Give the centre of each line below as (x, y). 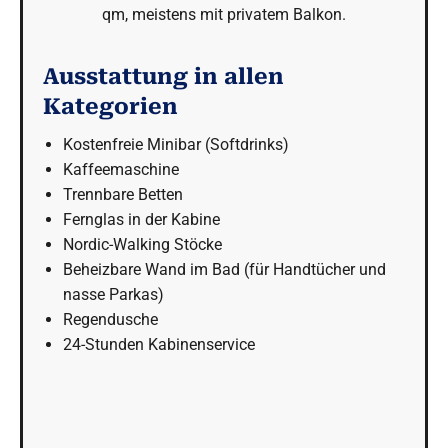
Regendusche (110, 319)
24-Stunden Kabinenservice (159, 344)
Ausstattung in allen (163, 76)
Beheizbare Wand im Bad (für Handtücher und (224, 269)
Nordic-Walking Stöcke (142, 244)
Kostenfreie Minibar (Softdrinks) (176, 144)
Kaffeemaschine (121, 169)
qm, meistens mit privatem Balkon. (224, 14)
